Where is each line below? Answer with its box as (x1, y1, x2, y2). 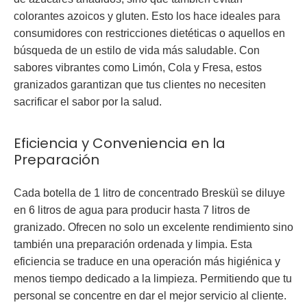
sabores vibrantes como (14, 62, 130, 74)
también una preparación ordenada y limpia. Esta (14, 238, 252, 251)
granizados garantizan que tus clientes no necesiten (14, 79, 266, 91)
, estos (230, 62, 262, 74)
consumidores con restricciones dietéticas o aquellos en (14, 27, 285, 40)
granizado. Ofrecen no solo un (14, 221, 162, 234)
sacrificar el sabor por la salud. (14, 96, 162, 108)
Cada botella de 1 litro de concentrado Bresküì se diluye (14, 187, 285, 199)
